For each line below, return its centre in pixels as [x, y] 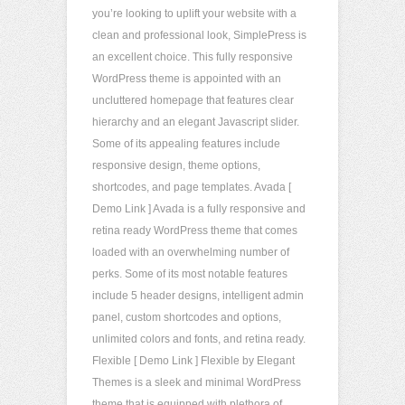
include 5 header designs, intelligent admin [198, 296]
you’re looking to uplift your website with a [194, 14]
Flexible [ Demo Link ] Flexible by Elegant [193, 361]
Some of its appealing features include [186, 144]
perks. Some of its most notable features [190, 274]
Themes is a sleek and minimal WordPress [197, 382]
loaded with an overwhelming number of [191, 252]
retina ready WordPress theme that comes [195, 231]
